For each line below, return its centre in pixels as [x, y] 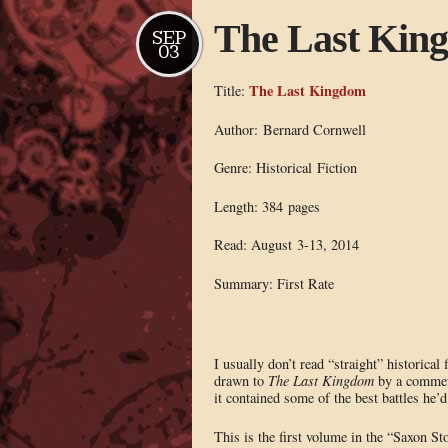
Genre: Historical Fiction [285, 168]
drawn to [240, 381]
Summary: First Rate [273, 283]
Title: [231, 90]
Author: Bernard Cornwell [289, 129]
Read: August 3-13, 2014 [286, 245]
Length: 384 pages [266, 206]
